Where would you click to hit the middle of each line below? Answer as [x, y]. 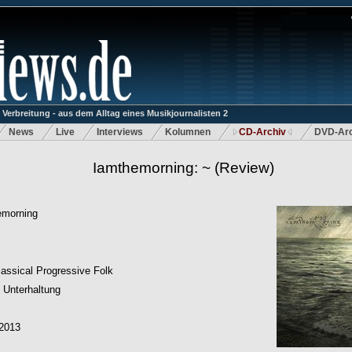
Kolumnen [188, 132]
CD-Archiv [262, 132]
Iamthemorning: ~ [152, 168]
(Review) [242, 168]
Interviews [120, 132]
